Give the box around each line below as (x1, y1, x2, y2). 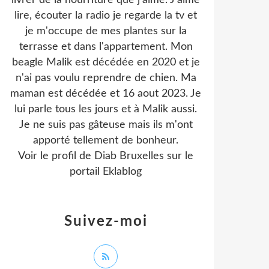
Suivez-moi (64, 214, 148, 229)
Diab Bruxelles (94, 151, 164, 162)
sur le (164, 151, 193, 162)
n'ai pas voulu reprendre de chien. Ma (15, 73, 196, 83)
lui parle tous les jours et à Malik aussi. (14, 104, 197, 115)
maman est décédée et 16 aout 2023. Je (10, 88, 201, 99)
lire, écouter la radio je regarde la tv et (14, 10, 197, 21)
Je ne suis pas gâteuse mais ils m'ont (19, 119, 193, 130)
